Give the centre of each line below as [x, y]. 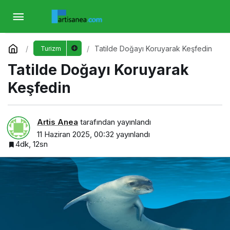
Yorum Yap [33, 42]
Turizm [51, 49]
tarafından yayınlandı [114, 122]
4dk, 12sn [32, 144]
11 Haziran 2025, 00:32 [75, 134]
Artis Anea [57, 122]
